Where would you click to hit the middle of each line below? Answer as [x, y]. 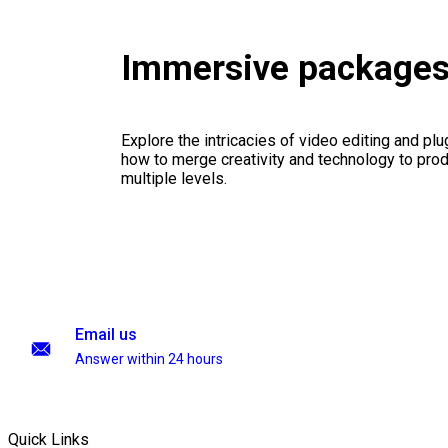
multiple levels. [173, 179]
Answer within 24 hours [149, 359]
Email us [106, 334]
